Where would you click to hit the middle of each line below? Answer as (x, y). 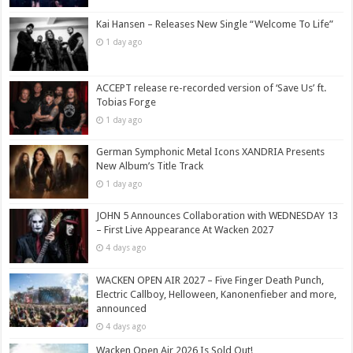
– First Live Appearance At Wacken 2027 (185, 230)
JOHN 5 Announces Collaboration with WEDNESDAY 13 (217, 216)
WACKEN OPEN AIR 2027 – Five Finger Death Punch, (210, 280)
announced (122, 308)
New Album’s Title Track (150, 166)
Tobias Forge (126, 102)
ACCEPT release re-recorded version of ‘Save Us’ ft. (212, 88)
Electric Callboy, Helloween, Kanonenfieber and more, (217, 294)
